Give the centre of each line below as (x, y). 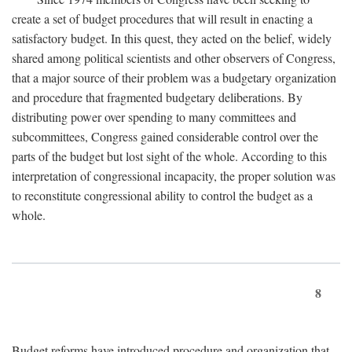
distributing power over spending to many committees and (154, 116)
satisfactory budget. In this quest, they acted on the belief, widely (172, 38)
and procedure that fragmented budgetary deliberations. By (157, 97)
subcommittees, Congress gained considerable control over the (165, 136)
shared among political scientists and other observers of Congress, (174, 57)
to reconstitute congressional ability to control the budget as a (162, 195)
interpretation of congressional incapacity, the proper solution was (174, 175)
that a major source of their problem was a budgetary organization (174, 77)
